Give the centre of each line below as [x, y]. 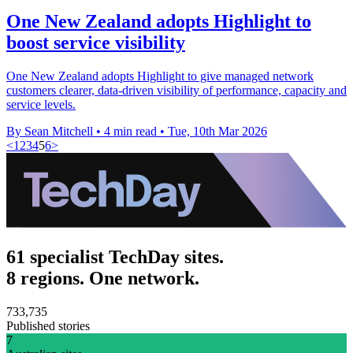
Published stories [48, 325]
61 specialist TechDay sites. [115, 256]
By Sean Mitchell [50, 131]
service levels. [41, 104]
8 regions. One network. [103, 278]
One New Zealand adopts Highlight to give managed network [160, 76]
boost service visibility [96, 42]
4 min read [130, 131]
